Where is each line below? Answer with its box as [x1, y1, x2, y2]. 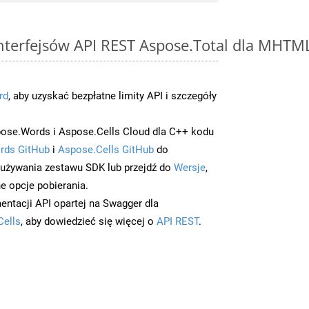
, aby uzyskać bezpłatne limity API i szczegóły [8, 89, 217, 102]
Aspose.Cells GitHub [58, 143, 154, 156]
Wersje [174, 161, 206, 174]
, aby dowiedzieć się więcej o [21, 215, 157, 228]
